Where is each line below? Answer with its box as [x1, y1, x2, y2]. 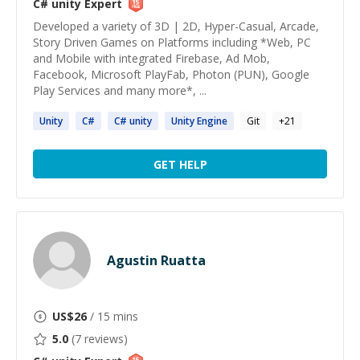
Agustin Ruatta [107, 252, 206, 269]
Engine [194, 114, 227, 128]
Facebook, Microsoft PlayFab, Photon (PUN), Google [33, 67, 309, 82]
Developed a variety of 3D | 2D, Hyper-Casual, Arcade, [33, 18, 319, 34]
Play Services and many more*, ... [33, 83, 207, 98]
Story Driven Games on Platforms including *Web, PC [33, 35, 311, 50]
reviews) [81, 331, 128, 346]
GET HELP [153, 156, 207, 172]
